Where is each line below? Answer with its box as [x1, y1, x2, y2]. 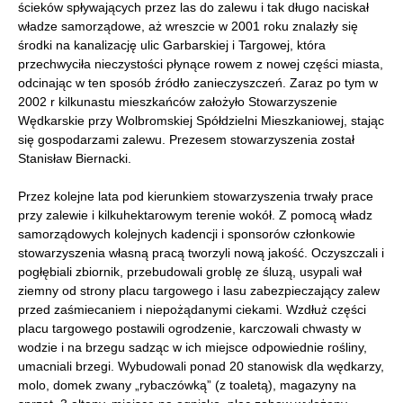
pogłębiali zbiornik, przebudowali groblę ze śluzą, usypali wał [18, 264, 362, 279]
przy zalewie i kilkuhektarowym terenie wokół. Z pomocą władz [18, 208, 372, 222]
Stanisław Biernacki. [18, 151, 131, 166]
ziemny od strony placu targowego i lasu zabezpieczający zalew [18, 283, 380, 298]
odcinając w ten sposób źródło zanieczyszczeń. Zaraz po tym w [18, 76, 378, 90]
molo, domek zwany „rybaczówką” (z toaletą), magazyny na [18, 378, 356, 392]
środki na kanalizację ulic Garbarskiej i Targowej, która [18, 38, 326, 52]
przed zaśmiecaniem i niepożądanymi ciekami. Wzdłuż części [18, 302, 366, 317]
